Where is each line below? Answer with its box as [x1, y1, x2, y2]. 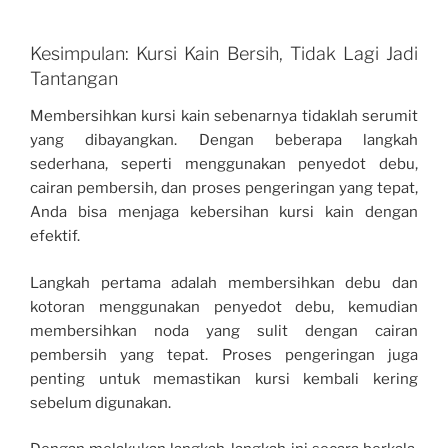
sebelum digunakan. [30, 393, 171, 412]
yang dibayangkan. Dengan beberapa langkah [30, 131, 418, 150]
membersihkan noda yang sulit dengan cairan [30, 321, 418, 340]
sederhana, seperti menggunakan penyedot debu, [30, 155, 418, 174]
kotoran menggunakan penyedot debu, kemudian [30, 297, 418, 316]
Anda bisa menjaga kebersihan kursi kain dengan [30, 203, 418, 222]
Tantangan [30, 67, 118, 89]
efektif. [30, 227, 80, 246]
